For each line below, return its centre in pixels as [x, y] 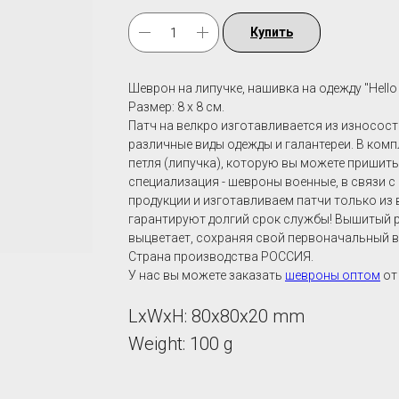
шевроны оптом [333, 276]
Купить [272, 33]
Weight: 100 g [181, 344]
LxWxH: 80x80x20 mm [216, 317]
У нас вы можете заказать [207, 276]
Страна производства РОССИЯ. [221, 257]
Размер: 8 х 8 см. [176, 107]
